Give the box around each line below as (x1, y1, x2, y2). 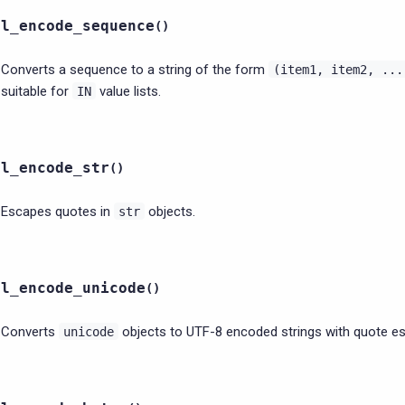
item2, (331, 62, 374, 77)
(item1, (273, 62, 324, 77)
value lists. (96, 83, 161, 99)
